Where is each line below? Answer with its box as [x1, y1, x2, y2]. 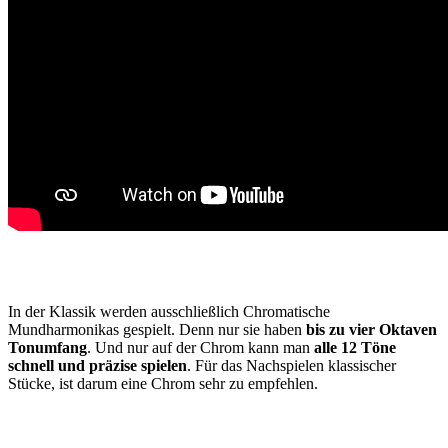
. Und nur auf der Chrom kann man [87, 339, 314, 357]
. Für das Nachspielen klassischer [187, 357, 396, 375]
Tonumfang [8, 339, 87, 357]
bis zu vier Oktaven [306, 321, 437, 339]
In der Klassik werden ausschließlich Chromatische [8, 303, 330, 321]
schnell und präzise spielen [8, 357, 187, 375]
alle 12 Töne [314, 339, 396, 357]
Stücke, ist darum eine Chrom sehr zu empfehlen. [8, 375, 318, 393]
